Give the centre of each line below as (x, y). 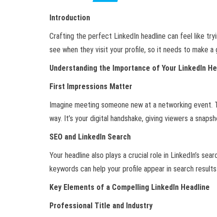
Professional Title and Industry (101, 206)
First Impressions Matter (91, 87)
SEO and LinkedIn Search (90, 137)
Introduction (70, 18)
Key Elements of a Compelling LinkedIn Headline (130, 187)
